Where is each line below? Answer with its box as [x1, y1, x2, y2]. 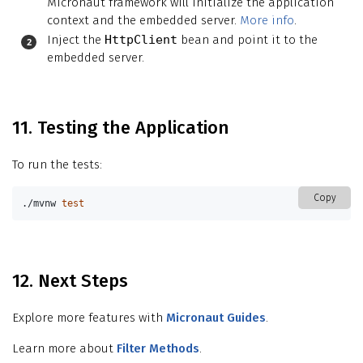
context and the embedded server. [47, 12, 240, 28]
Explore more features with [12, 310, 166, 325]
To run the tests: [12, 156, 102, 172]
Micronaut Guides [166, 310, 266, 325]
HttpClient [105, 32, 177, 47]
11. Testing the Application [12, 116, 229, 139]
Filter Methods [117, 340, 199, 356]
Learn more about [12, 340, 117, 356]
